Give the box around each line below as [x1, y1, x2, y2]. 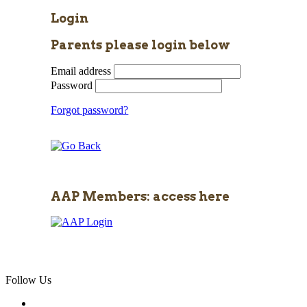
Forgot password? [51, 104, 129, 116]
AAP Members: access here [51, 189, 230, 204]
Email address [51, 65, 112, 77]
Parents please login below [51, 38, 231, 53]
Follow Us [5, 273, 51, 286]
